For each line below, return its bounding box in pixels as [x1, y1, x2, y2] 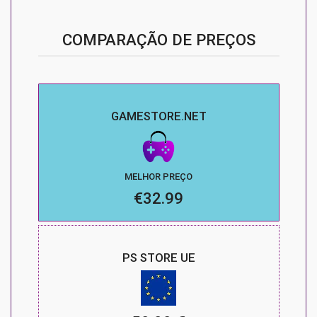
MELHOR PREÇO [125, 171, 192, 183]
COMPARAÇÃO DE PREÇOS [62, 30, 255, 50]
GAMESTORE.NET [110, 109, 207, 124]
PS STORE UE [122, 250, 195, 265]
